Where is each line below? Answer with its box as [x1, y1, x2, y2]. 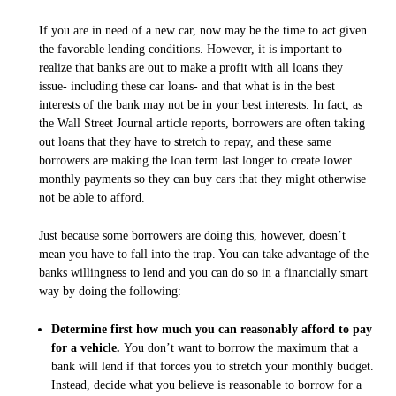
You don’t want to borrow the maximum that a [123, 340, 358, 354]
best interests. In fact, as [242, 98, 362, 112]
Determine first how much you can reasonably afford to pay [50, 322, 372, 336]
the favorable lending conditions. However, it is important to [39, 42, 342, 57]
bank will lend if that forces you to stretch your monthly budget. [50, 359, 374, 373]
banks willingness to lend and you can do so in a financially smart [39, 265, 368, 279]
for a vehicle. [50, 340, 124, 354]
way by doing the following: [39, 284, 181, 298]
